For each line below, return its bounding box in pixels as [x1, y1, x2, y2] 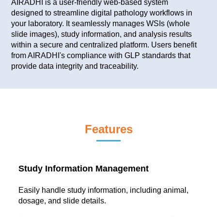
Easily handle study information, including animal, [18, 186, 188, 195]
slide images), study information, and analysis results [11, 30, 192, 39]
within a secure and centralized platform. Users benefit [11, 41, 197, 49]
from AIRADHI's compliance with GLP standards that [11, 51, 190, 60]
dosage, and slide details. [18, 197, 106, 205]
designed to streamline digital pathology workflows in [11, 9, 192, 17]
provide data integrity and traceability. [11, 62, 139, 71]
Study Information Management [18, 164, 149, 174]
